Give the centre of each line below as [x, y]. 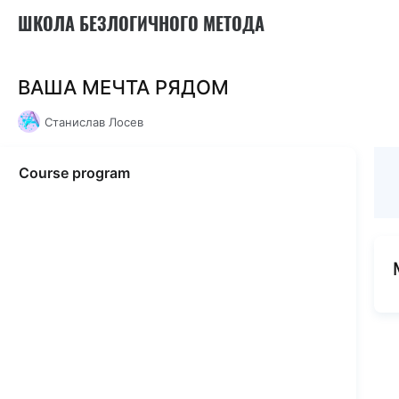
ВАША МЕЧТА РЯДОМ [123, 87]
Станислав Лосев [94, 122]
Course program [74, 173]
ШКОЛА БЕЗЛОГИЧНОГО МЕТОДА [141, 23]
